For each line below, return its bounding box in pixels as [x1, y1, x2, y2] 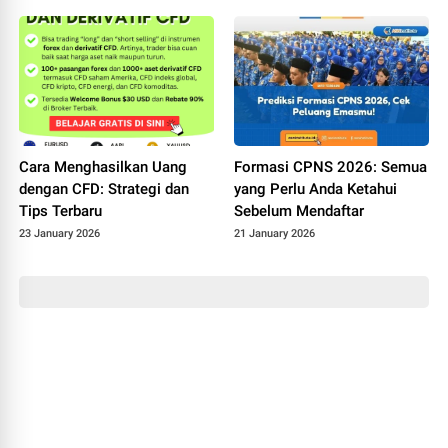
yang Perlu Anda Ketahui [234, 179, 397, 198]
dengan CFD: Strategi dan [19, 179, 190, 198]
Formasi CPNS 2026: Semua [234, 157, 427, 176]
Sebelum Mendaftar [234, 201, 364, 220]
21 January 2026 [234, 226, 315, 240]
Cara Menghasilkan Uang [19, 157, 188, 176]
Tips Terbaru [19, 201, 103, 220]
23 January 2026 [19, 226, 101, 240]
